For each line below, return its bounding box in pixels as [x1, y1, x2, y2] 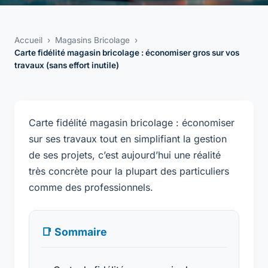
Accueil [14, 35, 42, 45]
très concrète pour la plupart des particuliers [29, 165, 229, 177]
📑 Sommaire [41, 225, 106, 238]
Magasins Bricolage [55, 35, 130, 45]
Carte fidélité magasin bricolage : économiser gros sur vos [14, 47, 239, 57]
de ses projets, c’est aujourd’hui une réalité [29, 148, 221, 161]
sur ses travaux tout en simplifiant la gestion [29, 132, 227, 145]
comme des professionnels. [29, 181, 153, 193]
